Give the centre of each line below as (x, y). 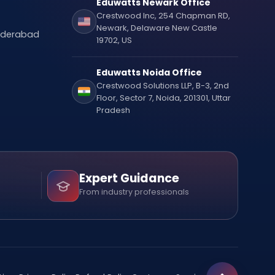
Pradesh (114, 110)
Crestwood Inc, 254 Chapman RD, (164, 15)
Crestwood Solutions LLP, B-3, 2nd (163, 85)
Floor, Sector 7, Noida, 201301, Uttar (164, 98)
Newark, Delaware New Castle (157, 28)
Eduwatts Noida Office (149, 72)
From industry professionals (134, 192)
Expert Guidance (129, 178)
